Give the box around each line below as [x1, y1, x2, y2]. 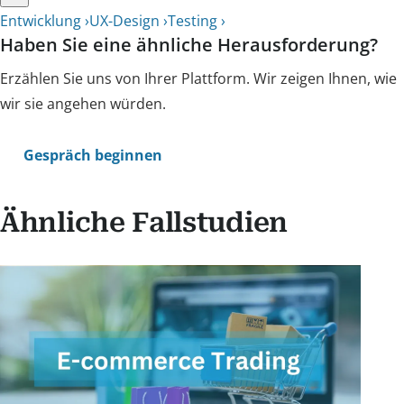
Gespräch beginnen [23, 145, 162, 166]
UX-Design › [89, 10, 168, 31]
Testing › [168, 10, 225, 31]
